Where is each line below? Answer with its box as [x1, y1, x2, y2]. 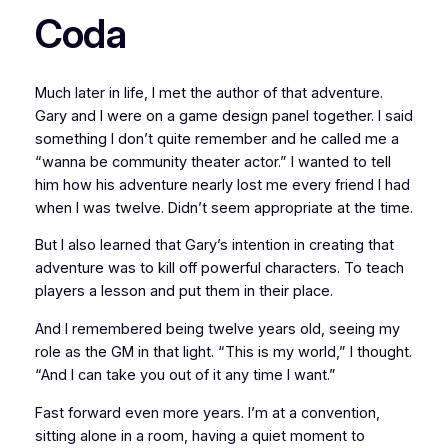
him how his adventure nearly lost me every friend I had [34, 175, 410, 194]
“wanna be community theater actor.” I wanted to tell [34, 152, 391, 171]
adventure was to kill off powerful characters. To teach [34, 259, 404, 278]
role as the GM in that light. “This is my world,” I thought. [34, 342, 412, 361]
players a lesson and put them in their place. [34, 282, 333, 301]
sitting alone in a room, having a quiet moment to [34, 426, 365, 445]
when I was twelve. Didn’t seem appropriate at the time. [34, 198, 413, 217]
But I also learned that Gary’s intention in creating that [34, 236, 394, 255]
